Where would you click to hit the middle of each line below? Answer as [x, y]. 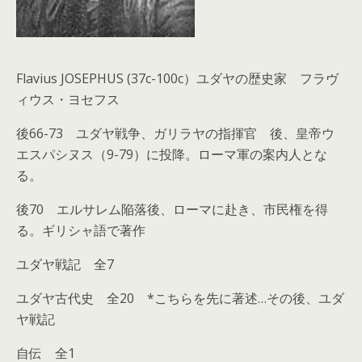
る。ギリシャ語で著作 [81, 231]
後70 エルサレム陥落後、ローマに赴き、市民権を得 [172, 210]
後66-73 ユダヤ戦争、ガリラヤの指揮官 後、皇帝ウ [175, 134]
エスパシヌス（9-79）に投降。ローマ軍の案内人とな [172, 155]
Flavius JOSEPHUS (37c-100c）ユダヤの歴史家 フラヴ [177, 79]
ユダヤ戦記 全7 [65, 265]
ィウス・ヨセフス [68, 100]
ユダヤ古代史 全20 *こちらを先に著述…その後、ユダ [180, 299]
